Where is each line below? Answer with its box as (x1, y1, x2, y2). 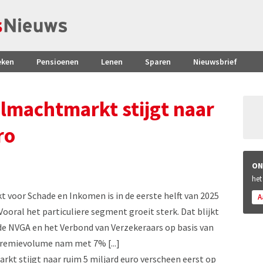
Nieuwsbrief (193, 56, 237, 67)
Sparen (145, 56, 171, 67)
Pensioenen (36, 56, 79, 67)
